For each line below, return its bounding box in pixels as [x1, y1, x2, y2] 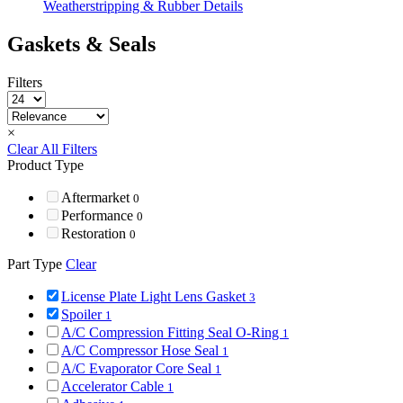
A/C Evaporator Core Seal [61, 360, 215, 376]
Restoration [61, 225, 130, 241]
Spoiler [61, 306, 105, 322]
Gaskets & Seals [7, 32, 156, 57]
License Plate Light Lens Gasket [61, 288, 249, 304]
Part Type [7, 255, 66, 272]
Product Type [7, 157, 84, 173]
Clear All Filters [7, 140, 97, 157]
